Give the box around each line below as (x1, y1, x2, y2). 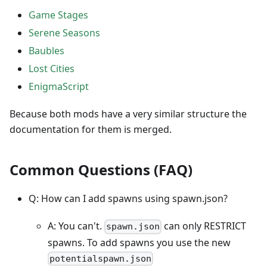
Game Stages (29, 8, 88, 22)
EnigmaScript (29, 80, 89, 94)
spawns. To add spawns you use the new (48, 235, 231, 249)
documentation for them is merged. (10, 123, 172, 136)
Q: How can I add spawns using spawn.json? (29, 192, 228, 206)
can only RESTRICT (162, 219, 247, 233)
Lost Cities (29, 62, 74, 76)
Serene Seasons (29, 26, 100, 40)
